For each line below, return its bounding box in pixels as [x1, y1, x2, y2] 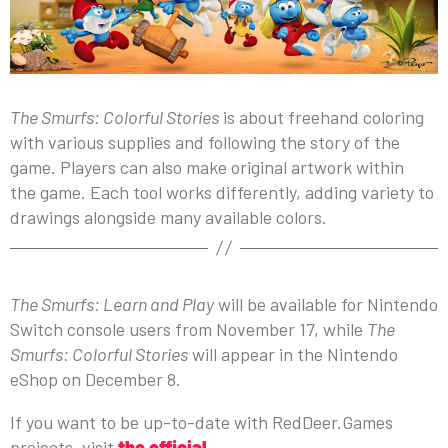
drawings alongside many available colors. [10, 205, 327, 228]
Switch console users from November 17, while [10, 317, 367, 340]
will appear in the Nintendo [188, 342, 398, 365]
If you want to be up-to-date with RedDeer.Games [10, 410, 393, 433]
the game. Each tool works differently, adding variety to [10, 180, 434, 203]
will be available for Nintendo [214, 292, 438, 315]
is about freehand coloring [219, 105, 424, 128]
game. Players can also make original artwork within [10, 155, 404, 178]
